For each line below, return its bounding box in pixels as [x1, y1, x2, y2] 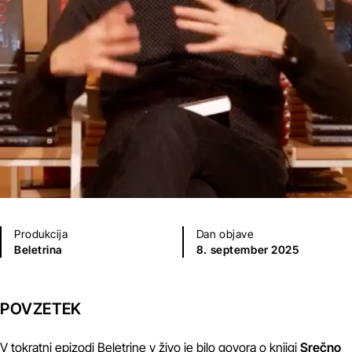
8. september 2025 [196, 243, 299, 256]
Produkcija [14, 227, 68, 240]
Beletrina [14, 243, 64, 256]
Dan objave [196, 227, 254, 240]
